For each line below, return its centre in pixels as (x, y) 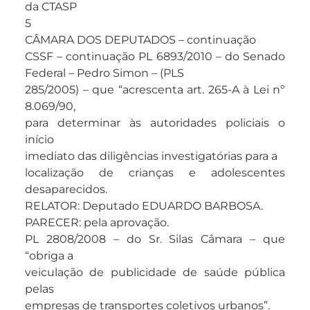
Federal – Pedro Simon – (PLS (104, 73)
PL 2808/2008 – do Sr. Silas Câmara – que (155, 239)
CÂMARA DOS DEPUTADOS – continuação (140, 40)
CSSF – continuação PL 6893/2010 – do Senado (155, 57)
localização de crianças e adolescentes (155, 173)
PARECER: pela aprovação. (97, 223)
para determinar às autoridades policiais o (155, 123)
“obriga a (49, 256)
